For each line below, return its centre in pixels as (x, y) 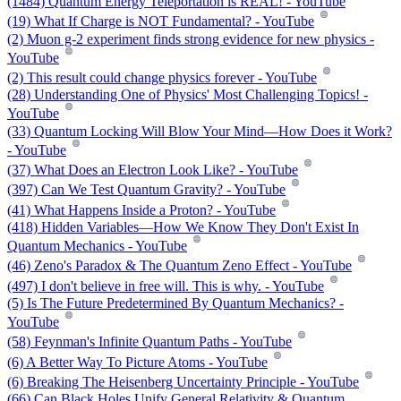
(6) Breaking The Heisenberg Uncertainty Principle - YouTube (183, 382)
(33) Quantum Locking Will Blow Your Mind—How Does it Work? (200, 131)
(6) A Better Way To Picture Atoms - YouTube (137, 363)
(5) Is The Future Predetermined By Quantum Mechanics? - (175, 303)
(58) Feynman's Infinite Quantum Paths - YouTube (149, 342)
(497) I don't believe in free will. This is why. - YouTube (166, 286)
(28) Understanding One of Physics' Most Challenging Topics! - (188, 95)
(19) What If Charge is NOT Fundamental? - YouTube (161, 21)
